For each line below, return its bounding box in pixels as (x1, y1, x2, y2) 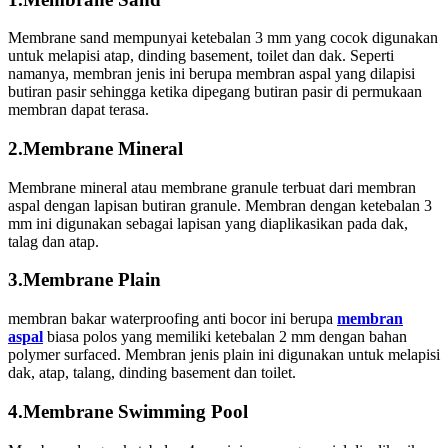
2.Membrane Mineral (8, 137, 183, 159)
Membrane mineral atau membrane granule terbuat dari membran (8, 178, 416, 196)
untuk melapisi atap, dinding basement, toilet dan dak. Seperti (8, 47, 394, 65)
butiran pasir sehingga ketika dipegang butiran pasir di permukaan (8, 83, 422, 101)
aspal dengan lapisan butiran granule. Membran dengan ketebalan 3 (8, 196, 432, 214)
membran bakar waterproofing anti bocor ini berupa (8, 310, 337, 328)
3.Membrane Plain (8, 269, 161, 291)
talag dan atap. (8, 232, 99, 250)
